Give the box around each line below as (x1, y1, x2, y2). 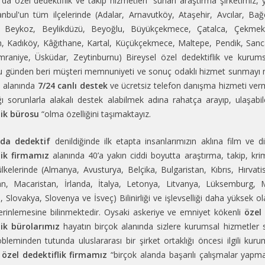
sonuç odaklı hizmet (148, 65, 226, 77)
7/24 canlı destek (37, 79, 108, 91)
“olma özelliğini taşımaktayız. (39, 108, 153, 119)
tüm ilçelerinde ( (28, 8, 98, 20)
